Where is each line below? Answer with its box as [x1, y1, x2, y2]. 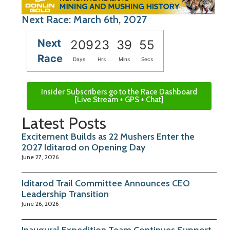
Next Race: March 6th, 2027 [22, 13, 147, 26]
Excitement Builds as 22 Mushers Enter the [22, 131, 195, 143]
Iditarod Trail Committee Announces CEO [22, 178, 190, 189]
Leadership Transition [22, 188, 109, 200]
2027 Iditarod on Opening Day [22, 142, 145, 154]
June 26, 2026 [22, 200, 59, 208]
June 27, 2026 [22, 153, 59, 161]
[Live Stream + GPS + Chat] [74, 95, 164, 105]
